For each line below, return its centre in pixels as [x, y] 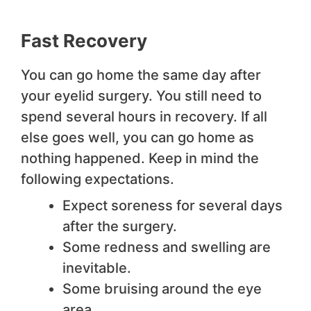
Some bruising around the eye [162, 289]
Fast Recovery [84, 41]
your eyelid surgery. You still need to [141, 96]
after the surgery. [120, 227]
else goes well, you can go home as [137, 138]
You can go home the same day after [141, 75]
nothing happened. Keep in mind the [140, 159]
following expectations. [98, 179]
